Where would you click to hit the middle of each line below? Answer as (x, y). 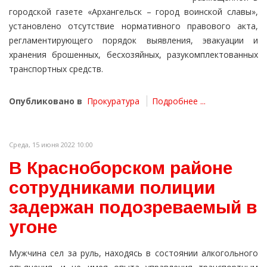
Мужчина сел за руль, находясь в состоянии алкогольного (133, 253)
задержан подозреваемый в (133, 207)
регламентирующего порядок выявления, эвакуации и (133, 41)
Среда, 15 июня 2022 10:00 (51, 145)
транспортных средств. (56, 69)
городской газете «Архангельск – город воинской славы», (133, 12)
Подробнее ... (179, 101)
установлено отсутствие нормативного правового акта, (133, 26)
